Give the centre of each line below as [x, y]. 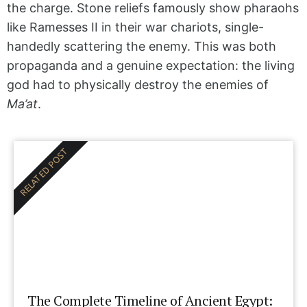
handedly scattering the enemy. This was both [142, 47]
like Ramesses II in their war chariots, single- [135, 27]
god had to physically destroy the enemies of [138, 85]
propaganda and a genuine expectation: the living [151, 66]
